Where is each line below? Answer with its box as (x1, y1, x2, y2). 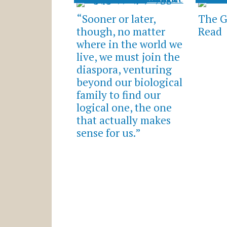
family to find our (76, 87, 161, 102)
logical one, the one (76, 100, 172, 115)
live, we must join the (76, 49, 180, 64)
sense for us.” (76, 125, 141, 140)
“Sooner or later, (76, 11, 156, 26)
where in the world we (76, 36, 182, 51)
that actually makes (76, 112, 171, 127)
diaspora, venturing (76, 62, 172, 77)
